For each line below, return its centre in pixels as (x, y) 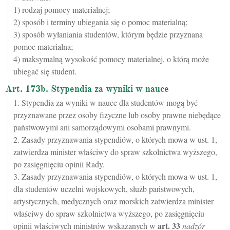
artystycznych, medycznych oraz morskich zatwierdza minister (113, 201)
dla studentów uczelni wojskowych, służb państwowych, (104, 189)
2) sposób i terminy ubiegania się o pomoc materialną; (100, 22)
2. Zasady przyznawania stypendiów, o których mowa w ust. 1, (115, 140)
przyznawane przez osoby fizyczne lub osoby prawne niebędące (117, 115)
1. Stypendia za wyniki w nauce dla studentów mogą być (106, 103)
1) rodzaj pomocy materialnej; (62, 10)
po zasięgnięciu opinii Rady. (59, 164)
